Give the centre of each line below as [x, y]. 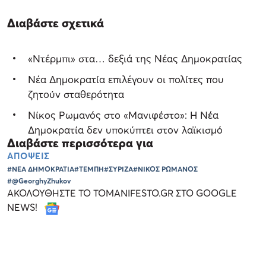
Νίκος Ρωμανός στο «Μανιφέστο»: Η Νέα [123, 115]
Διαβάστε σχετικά [56, 23]
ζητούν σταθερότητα [76, 94]
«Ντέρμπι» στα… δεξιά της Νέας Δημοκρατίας [135, 59]
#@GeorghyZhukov [39, 181]
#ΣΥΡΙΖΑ [118, 169]
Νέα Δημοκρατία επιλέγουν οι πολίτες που [126, 80]
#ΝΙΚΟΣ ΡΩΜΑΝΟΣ [165, 169]
